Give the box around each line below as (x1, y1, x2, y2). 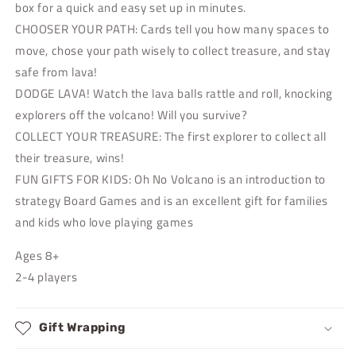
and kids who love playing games (15, 212, 194, 231)
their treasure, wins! (15, 148, 125, 167)
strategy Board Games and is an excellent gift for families (15, 191, 328, 210)
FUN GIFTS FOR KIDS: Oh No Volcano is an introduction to (15, 169, 327, 188)
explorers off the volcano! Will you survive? (15, 105, 248, 124)
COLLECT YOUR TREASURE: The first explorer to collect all (15, 126, 327, 145)
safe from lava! (15, 62, 98, 81)
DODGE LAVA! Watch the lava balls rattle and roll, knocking (15, 83, 333, 103)
